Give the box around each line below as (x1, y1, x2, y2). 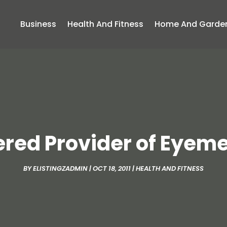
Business (20, 18, 57, 30)
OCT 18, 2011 (93, 164, 131, 174)
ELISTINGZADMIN (33, 164, 88, 174)
